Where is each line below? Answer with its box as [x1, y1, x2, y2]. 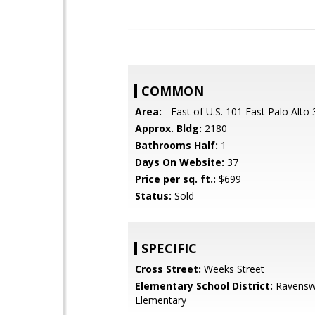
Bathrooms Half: [135, 139, 218, 152]
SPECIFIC [141, 240, 197, 257]
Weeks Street [201, 262, 264, 276]
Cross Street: [135, 262, 201, 276]
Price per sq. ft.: [135, 172, 216, 186]
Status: [135, 189, 172, 202]
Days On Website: [135, 155, 224, 169]
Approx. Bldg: [135, 122, 202, 135]
